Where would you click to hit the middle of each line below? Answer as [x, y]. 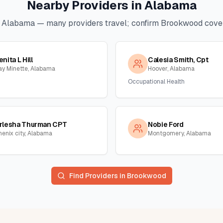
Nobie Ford [166, 124]
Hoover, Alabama [171, 69]
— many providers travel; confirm [98, 23]
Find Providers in [98, 176]
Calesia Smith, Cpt [178, 60]
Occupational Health [156, 82]
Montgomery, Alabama [179, 133]
